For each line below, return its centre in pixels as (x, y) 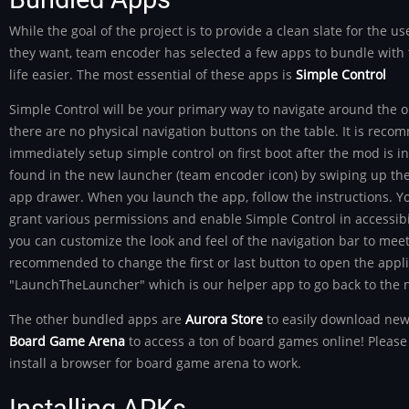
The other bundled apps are (97, 320)
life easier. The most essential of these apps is (152, 74)
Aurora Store (224, 320)
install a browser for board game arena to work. (155, 363)
